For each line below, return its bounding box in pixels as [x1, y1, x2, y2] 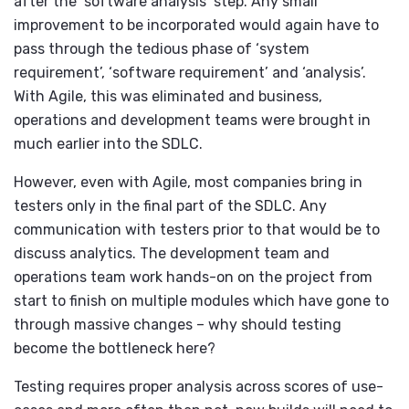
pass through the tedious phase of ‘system [14, 40, 309, 58]
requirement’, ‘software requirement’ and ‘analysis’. [14, 64, 366, 82]
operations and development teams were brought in [14, 111, 371, 130]
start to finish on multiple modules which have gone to [14, 292, 389, 310]
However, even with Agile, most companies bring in [14, 173, 362, 192]
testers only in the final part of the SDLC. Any [14, 197, 327, 215]
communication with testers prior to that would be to [14, 221, 380, 239]
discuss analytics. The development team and [14, 245, 330, 263]
